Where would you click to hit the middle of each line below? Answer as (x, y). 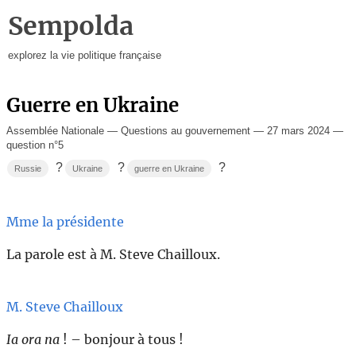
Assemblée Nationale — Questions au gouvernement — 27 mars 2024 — (175, 130)
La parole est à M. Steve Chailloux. (113, 254)
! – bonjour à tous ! (122, 340)
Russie (28, 168)
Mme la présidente (65, 221)
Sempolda (70, 26)
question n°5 (35, 145)
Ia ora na (33, 340)
